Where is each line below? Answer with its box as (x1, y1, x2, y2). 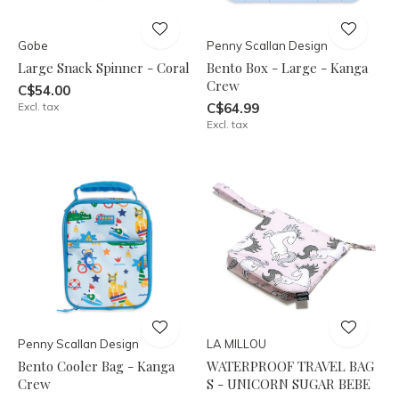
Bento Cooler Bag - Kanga (18, 357, 175, 375)
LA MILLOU (206, 337, 266, 351)
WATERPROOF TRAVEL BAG (206, 357, 374, 375)
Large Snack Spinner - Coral (18, 58, 190, 77)
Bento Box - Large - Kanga (206, 58, 368, 77)
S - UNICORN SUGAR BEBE (206, 375, 370, 393)
